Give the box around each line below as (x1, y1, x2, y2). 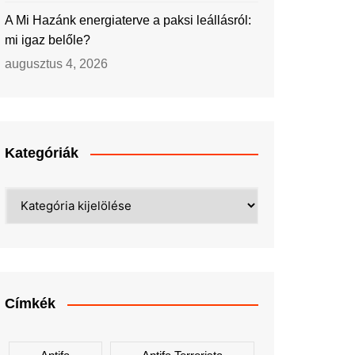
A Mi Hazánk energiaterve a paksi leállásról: (5, 13, 251, 27)
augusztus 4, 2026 (5, 57, 108, 71)
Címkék (5, 296, 55, 311)
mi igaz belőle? (5, 33, 90, 47)
